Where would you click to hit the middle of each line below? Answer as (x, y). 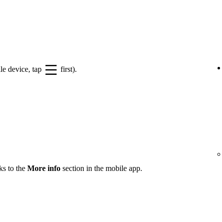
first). (68, 69)
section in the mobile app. (101, 168)
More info (44, 168)
